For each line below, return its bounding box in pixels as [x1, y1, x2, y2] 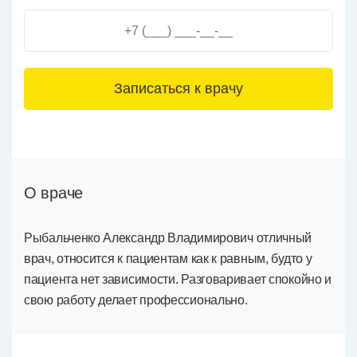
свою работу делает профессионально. [24, 293, 248, 307]
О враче [24, 184, 83, 202]
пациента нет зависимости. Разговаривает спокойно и [24, 273, 332, 286]
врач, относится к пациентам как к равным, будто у [24, 252, 312, 265]
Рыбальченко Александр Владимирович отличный [24, 231, 312, 245]
